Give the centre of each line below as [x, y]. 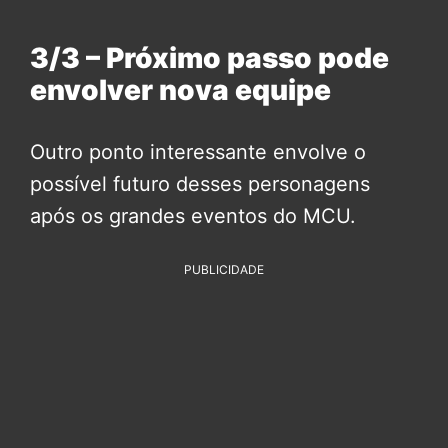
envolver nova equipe [180, 90]
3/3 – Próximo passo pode [209, 58]
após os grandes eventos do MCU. [193, 216]
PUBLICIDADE [224, 270]
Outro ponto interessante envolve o [198, 152]
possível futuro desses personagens [200, 184]
